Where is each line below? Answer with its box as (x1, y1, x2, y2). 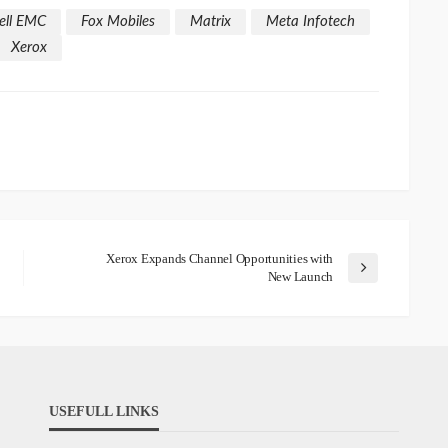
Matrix (190, 13, 231, 29)
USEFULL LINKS (49, 403, 159, 419)
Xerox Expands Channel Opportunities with (106, 250, 333, 266)
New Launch (267, 268, 333, 284)
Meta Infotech (266, 13, 355, 29)
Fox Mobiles (81, 13, 155, 29)
